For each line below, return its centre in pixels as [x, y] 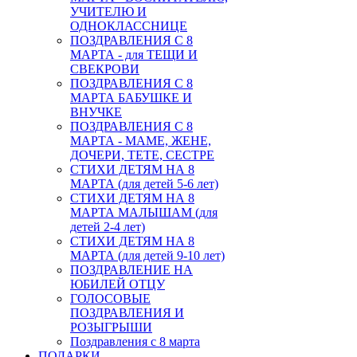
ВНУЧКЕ [96, 112]
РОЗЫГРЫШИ [111, 327]
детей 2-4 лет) [108, 226]
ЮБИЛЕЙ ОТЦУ [118, 284]
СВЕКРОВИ [105, 69]
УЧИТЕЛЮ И [108, 11]
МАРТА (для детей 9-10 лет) [147, 255]
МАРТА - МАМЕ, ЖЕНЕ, [141, 140]
